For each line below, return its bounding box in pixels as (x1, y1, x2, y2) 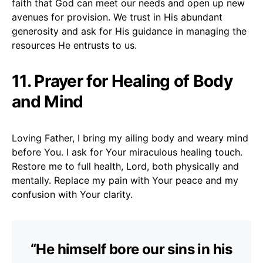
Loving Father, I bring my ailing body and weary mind (12, 131, 248, 144)
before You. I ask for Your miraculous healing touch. (12, 146, 242, 158)
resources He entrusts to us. (12, 39, 137, 51)
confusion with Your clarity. (12, 188, 133, 200)
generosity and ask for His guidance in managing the (12, 25, 247, 37)
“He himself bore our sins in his (31, 240, 232, 258)
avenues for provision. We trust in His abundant (12, 11, 222, 23)
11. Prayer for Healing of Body (12, 70, 232, 91)
